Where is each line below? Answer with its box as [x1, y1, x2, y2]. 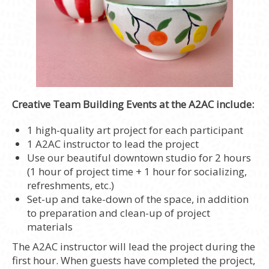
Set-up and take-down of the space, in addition [27, 192, 249, 206]
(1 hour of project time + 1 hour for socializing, [27, 164, 247, 178]
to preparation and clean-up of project [27, 205, 210, 220]
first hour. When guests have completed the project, [12, 253, 255, 267]
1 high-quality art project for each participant [27, 122, 243, 137]
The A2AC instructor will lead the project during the [12, 239, 255, 253]
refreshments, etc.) [27, 178, 114, 192]
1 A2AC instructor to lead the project [27, 136, 199, 151]
